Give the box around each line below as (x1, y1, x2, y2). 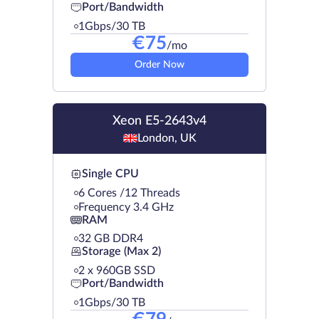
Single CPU (82, 168, 139, 180)
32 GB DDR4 (78, 232, 143, 244)
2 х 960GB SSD (78, 264, 155, 276)
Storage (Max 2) (82, 246, 161, 258)
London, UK (137, 132, 197, 144)
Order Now (135, 59, 184, 70)
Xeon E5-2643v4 (113, 114, 206, 127)
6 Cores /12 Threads (78, 187, 180, 199)
